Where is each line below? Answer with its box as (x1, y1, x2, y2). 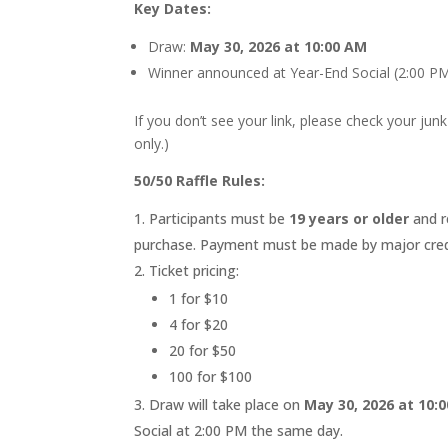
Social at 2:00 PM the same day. (134, 420, 344, 440)
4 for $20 (169, 314, 229, 334)
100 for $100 (169, 366, 253, 386)
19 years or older (289, 208, 410, 228)
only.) (134, 133, 170, 153)
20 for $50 (169, 340, 237, 360)
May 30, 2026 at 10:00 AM (190, 36, 368, 56)
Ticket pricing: (149, 260, 240, 280)
